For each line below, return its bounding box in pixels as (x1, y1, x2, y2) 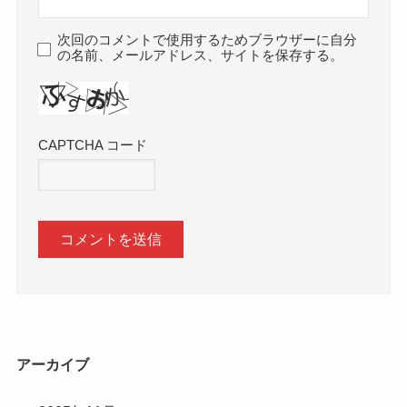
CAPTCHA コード (38, 137, 148, 153)
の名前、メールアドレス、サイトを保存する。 (57, 47, 344, 63)
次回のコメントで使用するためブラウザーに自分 (57, 32, 358, 47)
